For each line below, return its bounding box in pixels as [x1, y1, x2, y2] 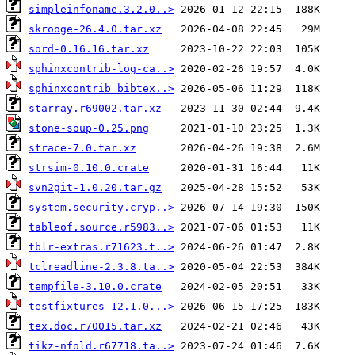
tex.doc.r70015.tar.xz [29, 319, 162, 332]
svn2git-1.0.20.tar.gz [29, 181, 162, 193]
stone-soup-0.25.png [29, 121, 149, 134]
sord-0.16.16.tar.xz [29, 42, 149, 55]
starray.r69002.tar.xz [29, 101, 162, 114]
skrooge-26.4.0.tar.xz [29, 22, 162, 35]
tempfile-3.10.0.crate [29, 280, 162, 292]
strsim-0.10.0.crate [29, 161, 149, 174]
